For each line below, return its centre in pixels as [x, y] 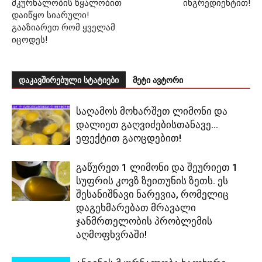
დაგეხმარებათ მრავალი [136, 207]
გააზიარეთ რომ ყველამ [63, 27]
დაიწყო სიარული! [50, 15]
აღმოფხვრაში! [111, 234]
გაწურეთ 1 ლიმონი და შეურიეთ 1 [157, 167]
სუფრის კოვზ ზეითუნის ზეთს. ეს [152, 180]
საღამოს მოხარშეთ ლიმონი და [152, 111]
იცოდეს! [30, 39]
